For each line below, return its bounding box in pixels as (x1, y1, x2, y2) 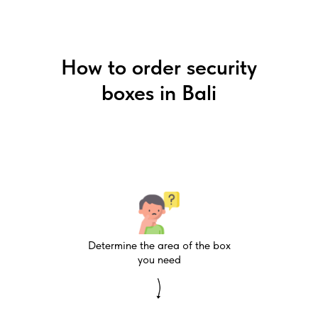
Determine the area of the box (87, 238, 231, 252)
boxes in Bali (102, 79, 216, 105)
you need (137, 253, 181, 266)
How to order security (61, 54, 257, 79)
